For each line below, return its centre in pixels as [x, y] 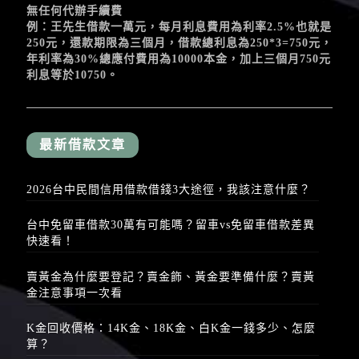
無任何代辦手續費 [75, 10]
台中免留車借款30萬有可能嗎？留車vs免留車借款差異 [171, 225]
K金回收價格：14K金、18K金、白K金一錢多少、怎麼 [171, 329]
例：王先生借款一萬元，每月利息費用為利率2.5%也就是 [179, 26]
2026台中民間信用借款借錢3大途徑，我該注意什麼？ [169, 189]
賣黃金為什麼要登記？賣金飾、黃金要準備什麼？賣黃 [171, 276]
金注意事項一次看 [75, 292]
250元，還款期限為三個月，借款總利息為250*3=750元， [179, 42]
